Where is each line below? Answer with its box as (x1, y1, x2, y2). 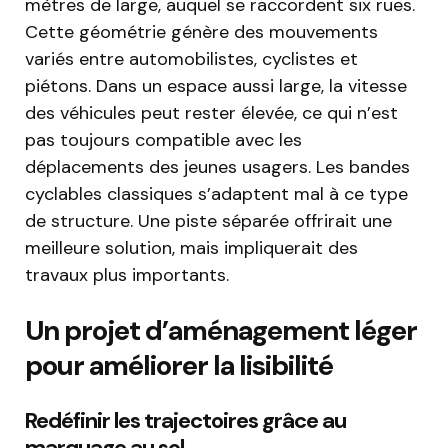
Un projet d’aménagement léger (25, 312, 417, 350)
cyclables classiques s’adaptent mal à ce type (25, 182, 408, 207)
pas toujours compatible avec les (25, 128, 302, 153)
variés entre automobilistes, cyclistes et (25, 47, 358, 72)
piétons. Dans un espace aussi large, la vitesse (25, 74, 407, 99)
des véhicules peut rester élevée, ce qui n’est (25, 101, 398, 126)
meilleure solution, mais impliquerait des (25, 236, 358, 261)
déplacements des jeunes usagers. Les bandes (25, 155, 410, 180)
